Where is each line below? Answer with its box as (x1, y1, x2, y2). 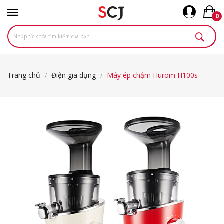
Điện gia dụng (51, 70, 96, 80)
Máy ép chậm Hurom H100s (107, 70, 198, 80)
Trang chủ (7, 70, 40, 80)
